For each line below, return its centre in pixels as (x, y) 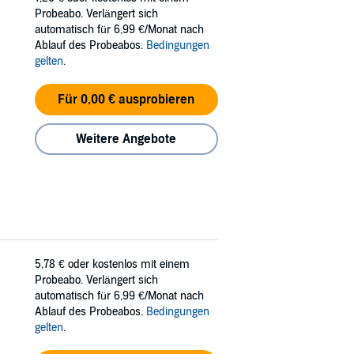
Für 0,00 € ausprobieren (126, 100)
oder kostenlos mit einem (129, 265)
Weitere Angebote (126, 139)
